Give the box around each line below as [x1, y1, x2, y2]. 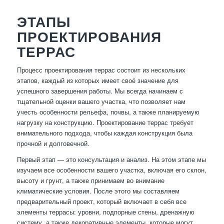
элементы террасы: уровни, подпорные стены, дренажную [16, 207, 194, 217]
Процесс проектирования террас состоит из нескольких [16, 65, 185, 75]
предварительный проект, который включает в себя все [16, 196, 186, 206]
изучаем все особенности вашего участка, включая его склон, [16, 165, 206, 175]
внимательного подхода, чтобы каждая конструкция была [16, 128, 192, 138]
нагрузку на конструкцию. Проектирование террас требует [16, 117, 193, 127]
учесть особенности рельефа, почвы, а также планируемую [16, 107, 199, 117]
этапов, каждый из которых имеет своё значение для [16, 75, 178, 85]
